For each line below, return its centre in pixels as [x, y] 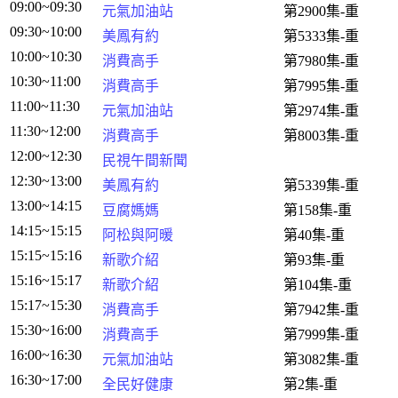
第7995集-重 [321, 86]
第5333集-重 [321, 36]
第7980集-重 [321, 61]
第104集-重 [318, 285]
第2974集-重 [321, 111]
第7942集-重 [321, 310]
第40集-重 [314, 235]
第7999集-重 [321, 334]
